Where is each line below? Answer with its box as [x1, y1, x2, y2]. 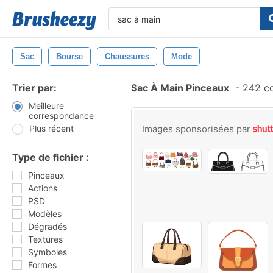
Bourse [56, 52, 83, 61]
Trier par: [12, 82, 57, 94]
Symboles [28, 247, 67, 257]
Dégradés [28, 221, 67, 232]
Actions [28, 183, 57, 193]
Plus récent [29, 123, 74, 133]
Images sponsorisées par [142, 123, 253, 135]
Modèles [28, 208, 62, 219]
